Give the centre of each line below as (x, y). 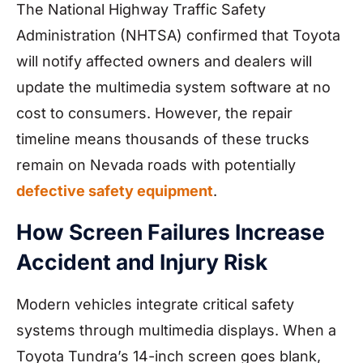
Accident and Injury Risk (142, 262)
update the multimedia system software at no (173, 87)
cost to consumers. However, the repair (154, 113)
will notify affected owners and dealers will (164, 61)
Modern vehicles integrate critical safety (155, 305)
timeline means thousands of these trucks (163, 139)
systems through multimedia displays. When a (176, 331)
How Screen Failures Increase (171, 232)
